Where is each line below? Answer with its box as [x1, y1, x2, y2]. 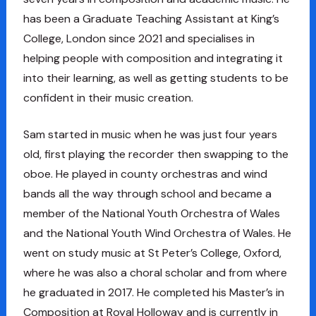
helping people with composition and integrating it [23, 50, 283, 66]
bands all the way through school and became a [23, 186, 272, 201]
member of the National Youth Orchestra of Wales [23, 205, 280, 221]
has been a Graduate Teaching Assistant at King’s [23, 11, 279, 26]
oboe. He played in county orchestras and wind [23, 166, 267, 181]
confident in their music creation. [23, 90, 193, 105]
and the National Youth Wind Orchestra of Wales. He [23, 225, 291, 241]
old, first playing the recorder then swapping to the [23, 146, 288, 162]
